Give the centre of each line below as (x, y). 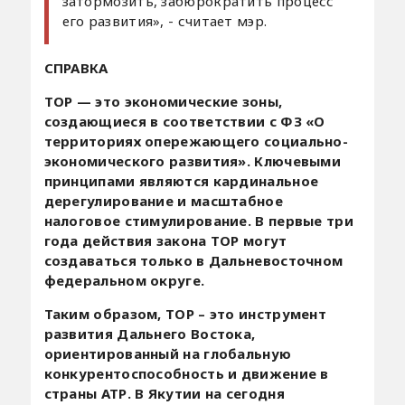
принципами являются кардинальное (181, 180)
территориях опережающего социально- (196, 141)
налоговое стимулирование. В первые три (198, 220)
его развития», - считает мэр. (165, 20)
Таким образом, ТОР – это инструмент (185, 313)
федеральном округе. (124, 280)
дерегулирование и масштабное (163, 200)
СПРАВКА (76, 67)
